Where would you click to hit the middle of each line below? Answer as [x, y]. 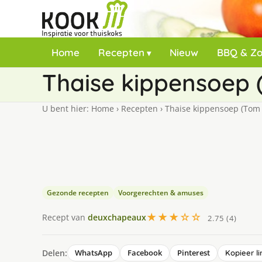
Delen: [55, 253]
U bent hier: [67, 108]
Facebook [145, 253]
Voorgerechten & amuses [161, 193]
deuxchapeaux [117, 217]
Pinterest [194, 253]
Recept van [65, 217]
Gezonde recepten [78, 193]
